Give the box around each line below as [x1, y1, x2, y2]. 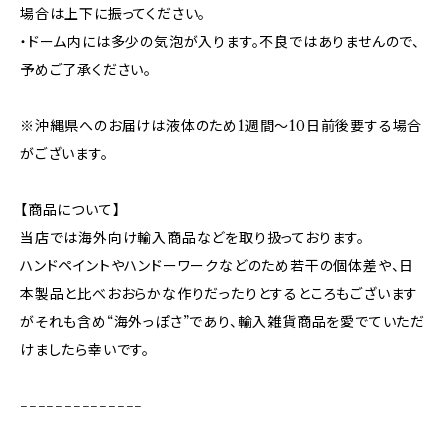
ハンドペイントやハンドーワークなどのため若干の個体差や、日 [20, 256, 415, 275]
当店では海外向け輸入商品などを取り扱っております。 [20, 228, 366, 247]
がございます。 [20, 144, 109, 163]
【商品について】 [20, 200, 121, 219]
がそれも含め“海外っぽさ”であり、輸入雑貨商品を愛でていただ [20, 312, 425, 331]
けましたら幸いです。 [20, 340, 150, 359]
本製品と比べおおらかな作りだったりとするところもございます [20, 284, 419, 303]
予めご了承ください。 [20, 60, 152, 79]
